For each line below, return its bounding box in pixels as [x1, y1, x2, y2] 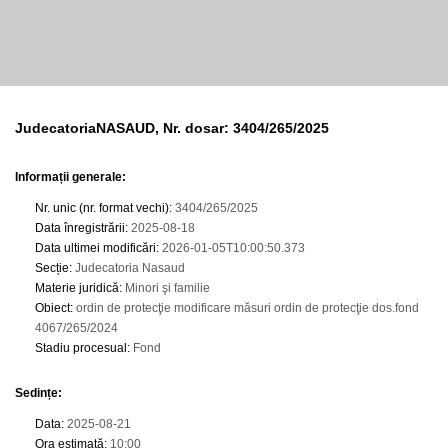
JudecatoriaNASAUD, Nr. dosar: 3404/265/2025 [15, 120, 329, 136]
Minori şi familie [122, 281, 210, 295]
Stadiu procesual [35, 341, 127, 355]
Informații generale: [15, 170, 126, 184]
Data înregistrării [35, 221, 125, 235]
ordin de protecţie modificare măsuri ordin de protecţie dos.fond [73, 301, 419, 315]
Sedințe [15, 386, 58, 400]
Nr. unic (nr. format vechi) [35, 201, 169, 215]
